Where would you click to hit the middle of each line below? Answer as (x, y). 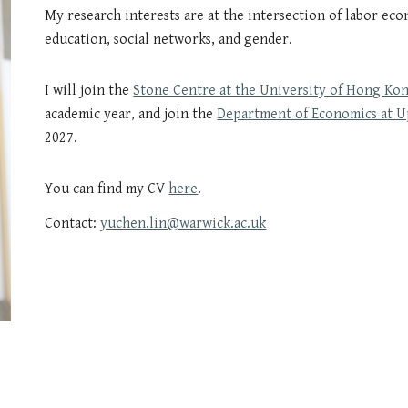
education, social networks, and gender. (169, 40)
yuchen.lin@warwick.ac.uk (184, 224)
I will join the (89, 91)
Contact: (71, 224)
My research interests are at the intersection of (195, 16)
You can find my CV (107, 189)
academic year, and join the (131, 114)
